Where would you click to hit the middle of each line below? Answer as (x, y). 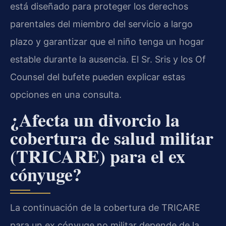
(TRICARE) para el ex (98, 156)
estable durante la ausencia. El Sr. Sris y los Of (108, 59)
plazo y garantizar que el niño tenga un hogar (107, 41)
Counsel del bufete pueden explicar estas (98, 77)
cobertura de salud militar (112, 138)
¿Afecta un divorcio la (95, 120)
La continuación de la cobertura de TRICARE (105, 208)
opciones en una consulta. (66, 94)
